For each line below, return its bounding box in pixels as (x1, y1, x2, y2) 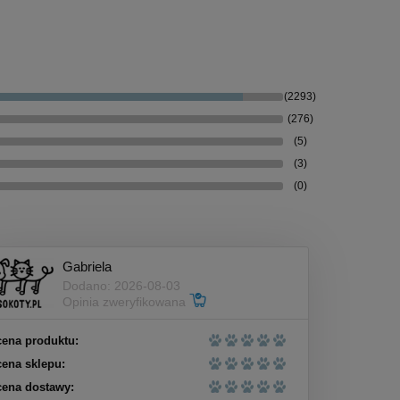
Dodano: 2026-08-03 (62, 278, 181, 293)
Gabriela (62, 258, 112, 274)
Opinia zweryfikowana (62, 294, 190, 309)
